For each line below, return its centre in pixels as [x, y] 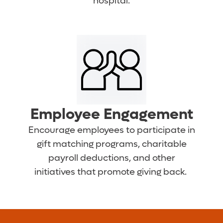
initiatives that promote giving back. [111, 172]
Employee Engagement [111, 114]
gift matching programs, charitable [111, 144]
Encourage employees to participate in [111, 130]
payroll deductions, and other [111, 158]
